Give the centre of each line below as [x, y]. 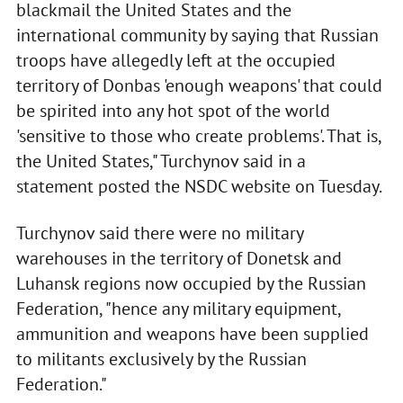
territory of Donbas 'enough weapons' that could [199, 86]
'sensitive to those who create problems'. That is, [198, 136]
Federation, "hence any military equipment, [178, 309]
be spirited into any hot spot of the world [173, 111]
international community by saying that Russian [197, 36]
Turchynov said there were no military [159, 233]
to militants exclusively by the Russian [161, 359]
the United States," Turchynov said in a [161, 161]
